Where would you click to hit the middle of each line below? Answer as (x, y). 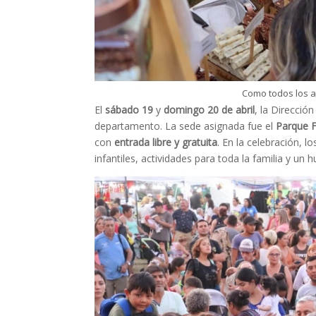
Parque (292, 126)
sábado (122, 110)
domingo (184, 110)
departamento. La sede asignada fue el (186, 126)
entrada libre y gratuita (166, 142)
